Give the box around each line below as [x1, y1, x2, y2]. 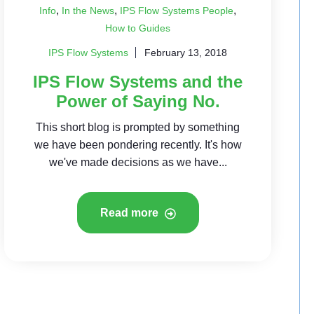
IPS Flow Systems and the [33, 72, 243, 91]
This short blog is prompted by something [36, 121, 240, 133]
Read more [100, 207, 161, 219]
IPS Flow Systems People [120, 5, 234, 16]
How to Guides [105, 22, 171, 34]
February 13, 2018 [144, 47, 228, 58]
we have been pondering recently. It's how [34, 139, 242, 151]
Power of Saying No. [55, 92, 220, 111]
